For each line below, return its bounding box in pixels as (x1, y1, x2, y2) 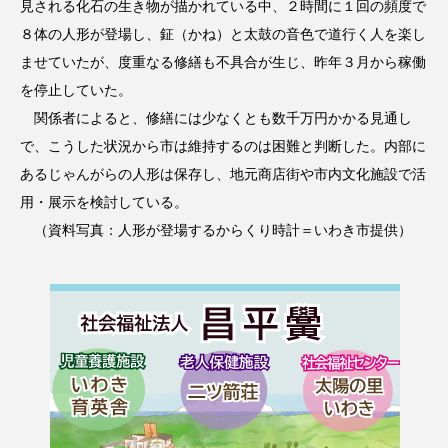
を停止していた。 (20, 81, 132, 98)
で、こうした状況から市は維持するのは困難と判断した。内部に (20, 137, 426, 154)
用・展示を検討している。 (20, 193, 188, 210)
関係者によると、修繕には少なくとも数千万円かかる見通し (20, 109, 412, 126)
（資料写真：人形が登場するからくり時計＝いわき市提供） (20, 221, 412, 238)
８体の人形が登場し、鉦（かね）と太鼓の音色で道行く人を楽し (20, 25, 426, 42)
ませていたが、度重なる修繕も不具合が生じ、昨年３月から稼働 (20, 53, 426, 70)
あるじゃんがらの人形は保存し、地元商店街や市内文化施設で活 (20, 165, 426, 182)
